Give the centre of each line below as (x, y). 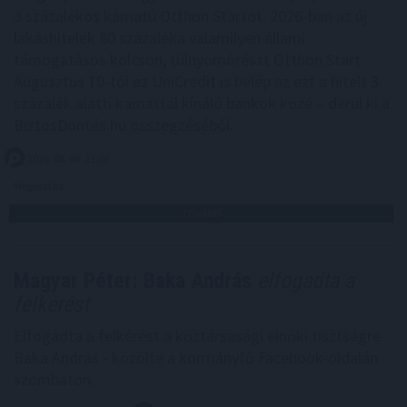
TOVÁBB (201, 213)
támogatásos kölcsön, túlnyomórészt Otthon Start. (189, 60)
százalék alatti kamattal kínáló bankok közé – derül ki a (202, 104)
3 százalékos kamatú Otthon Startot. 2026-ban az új (190, 16)
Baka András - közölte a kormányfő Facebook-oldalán (196, 358)
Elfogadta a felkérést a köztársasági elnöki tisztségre (197, 336)
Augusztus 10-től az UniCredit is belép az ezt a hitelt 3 (196, 82)
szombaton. (54, 380)
